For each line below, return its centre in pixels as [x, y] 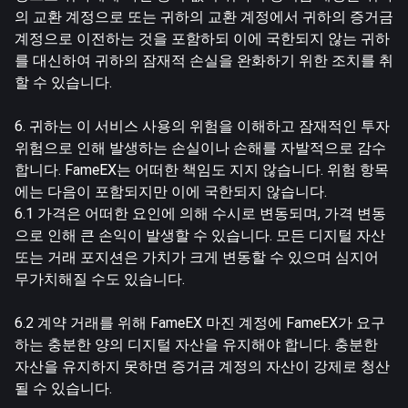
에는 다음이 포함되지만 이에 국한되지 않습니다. [171, 191]
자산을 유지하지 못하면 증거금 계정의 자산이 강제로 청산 [202, 366]
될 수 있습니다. [63, 388]
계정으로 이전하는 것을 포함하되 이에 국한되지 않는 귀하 [202, 38]
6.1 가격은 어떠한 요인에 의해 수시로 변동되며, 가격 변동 [200, 213]
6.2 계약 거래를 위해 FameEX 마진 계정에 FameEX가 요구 [200, 322]
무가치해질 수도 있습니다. [100, 279]
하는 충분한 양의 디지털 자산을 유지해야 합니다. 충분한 [196, 344]
